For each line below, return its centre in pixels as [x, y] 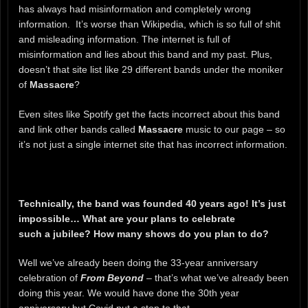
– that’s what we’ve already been [216, 278]
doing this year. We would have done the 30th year [129, 293]
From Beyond [112, 278]
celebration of [49, 278]
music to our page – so [234, 129]
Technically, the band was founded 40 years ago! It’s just [152, 203]
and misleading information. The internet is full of [124, 39]
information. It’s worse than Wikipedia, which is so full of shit [150, 24]
